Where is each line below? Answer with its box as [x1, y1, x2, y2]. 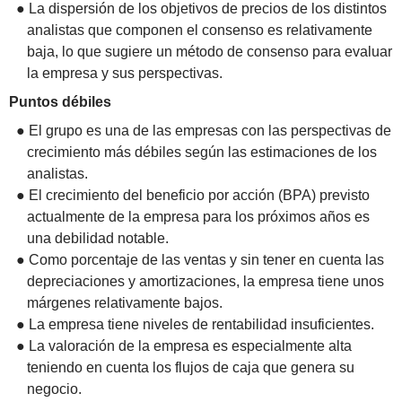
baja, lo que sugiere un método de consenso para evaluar [27, 44, 392, 60]
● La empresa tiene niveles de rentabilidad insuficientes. [16, 316, 374, 332]
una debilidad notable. [27, 230, 169, 246]
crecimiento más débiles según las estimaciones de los [27, 144, 377, 160]
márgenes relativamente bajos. [27, 294, 223, 310]
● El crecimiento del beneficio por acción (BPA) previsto [16, 187, 370, 203]
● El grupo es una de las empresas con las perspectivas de [16, 122, 391, 138]
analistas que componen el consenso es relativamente [27, 22, 372, 39]
